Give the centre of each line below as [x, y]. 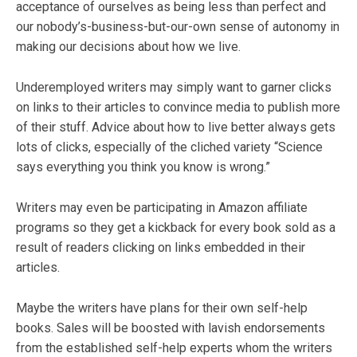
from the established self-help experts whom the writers [174, 347]
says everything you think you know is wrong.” [143, 167]
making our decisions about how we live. [128, 46]
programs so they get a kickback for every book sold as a [176, 227]
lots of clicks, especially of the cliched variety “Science [169, 147]
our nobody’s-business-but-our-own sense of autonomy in [178, 26]
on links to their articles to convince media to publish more [178, 107]
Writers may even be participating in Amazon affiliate [162, 207]
